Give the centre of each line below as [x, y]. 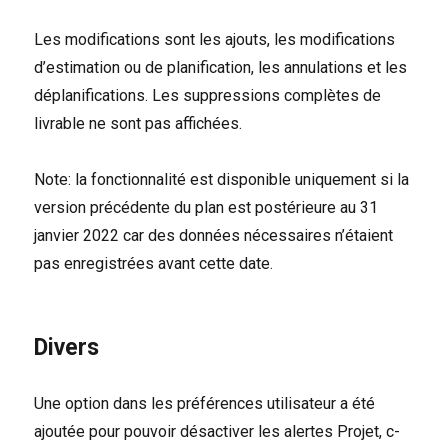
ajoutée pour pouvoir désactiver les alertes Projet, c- [217, 431]
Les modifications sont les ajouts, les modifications [215, 39]
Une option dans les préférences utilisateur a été [205, 403]
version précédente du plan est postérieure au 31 [206, 207]
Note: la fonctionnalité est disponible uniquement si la [222, 179]
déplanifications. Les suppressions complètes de [208, 95]
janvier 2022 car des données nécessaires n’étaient [214, 235]
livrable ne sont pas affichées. [138, 123]
